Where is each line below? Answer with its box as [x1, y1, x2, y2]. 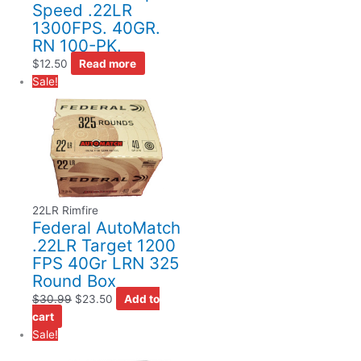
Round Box [32, 270, 116, 291]
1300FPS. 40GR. [32, 17, 160, 38]
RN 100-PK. [32, 35, 122, 56]
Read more [79, 56, 137, 70]
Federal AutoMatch [32, 217, 180, 238]
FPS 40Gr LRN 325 [32, 252, 179, 273]
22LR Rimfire [32, 203, 98, 217]
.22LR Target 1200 [32, 234, 176, 255]
